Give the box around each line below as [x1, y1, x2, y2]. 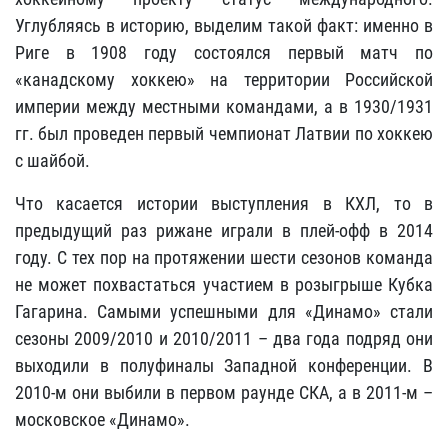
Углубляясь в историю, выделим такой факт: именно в [15, 15, 433, 36]
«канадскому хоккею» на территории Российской [15, 69, 433, 90]
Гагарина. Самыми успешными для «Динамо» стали [15, 301, 433, 322]
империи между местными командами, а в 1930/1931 [15, 96, 433, 117]
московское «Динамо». [15, 409, 190, 430]
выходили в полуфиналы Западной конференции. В [15, 355, 433, 376]
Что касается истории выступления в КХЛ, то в [15, 193, 433, 214]
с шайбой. [15, 150, 90, 171]
